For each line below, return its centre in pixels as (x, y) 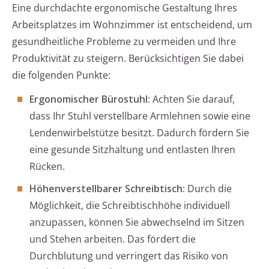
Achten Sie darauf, (192, 99)
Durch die (208, 189)
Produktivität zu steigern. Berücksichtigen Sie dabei (128, 59)
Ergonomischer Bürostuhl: (90, 99)
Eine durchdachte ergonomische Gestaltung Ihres (125, 8)
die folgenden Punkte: (61, 75)
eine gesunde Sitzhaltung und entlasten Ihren (132, 150)
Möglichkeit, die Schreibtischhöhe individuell (130, 206)
